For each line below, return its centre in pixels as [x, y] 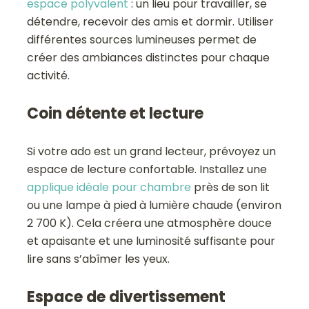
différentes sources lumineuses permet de [142, 40]
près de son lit [231, 188]
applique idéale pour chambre [109, 188]
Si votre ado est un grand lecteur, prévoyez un [152, 152]
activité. [49, 76]
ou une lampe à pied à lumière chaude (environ [154, 206]
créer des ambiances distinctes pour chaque [149, 58]
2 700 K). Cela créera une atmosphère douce [150, 223]
